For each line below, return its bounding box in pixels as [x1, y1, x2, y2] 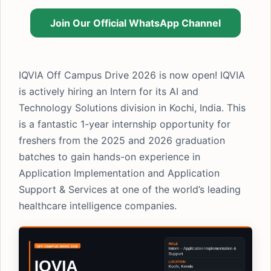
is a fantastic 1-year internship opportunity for [19, 118, 230, 130]
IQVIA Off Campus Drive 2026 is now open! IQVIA [19, 69, 245, 81]
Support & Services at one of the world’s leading [19, 183, 241, 195]
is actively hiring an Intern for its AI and [19, 85, 198, 97]
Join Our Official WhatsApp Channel [50, 17, 221, 29]
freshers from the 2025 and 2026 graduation [19, 134, 225, 146]
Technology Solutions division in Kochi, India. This [19, 102, 246, 114]
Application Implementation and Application [19, 167, 220, 179]
